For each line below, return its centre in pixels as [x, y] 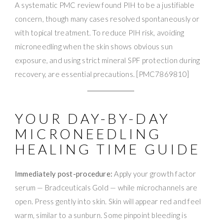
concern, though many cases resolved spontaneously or [107, 18]
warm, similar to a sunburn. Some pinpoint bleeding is [101, 215]
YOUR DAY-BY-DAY [92, 118]
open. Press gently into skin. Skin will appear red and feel [108, 201]
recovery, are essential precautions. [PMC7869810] [102, 74]
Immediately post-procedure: [64, 173]
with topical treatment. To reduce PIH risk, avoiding [100, 32]
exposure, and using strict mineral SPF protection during [108, 60]
